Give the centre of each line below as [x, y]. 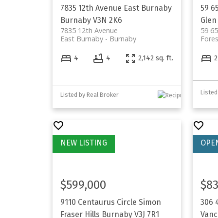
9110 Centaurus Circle [99, 202]
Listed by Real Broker [89, 95]
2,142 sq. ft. [155, 58]
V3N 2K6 [107, 20]
